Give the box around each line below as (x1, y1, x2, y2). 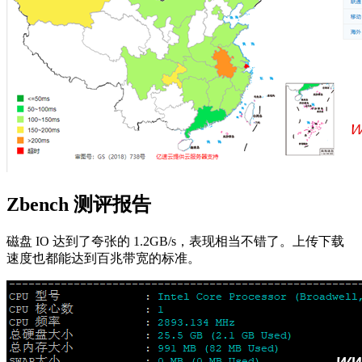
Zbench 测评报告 (6, 193, 151, 215)
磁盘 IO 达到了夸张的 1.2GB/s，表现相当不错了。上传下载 (6, 234, 344, 248)
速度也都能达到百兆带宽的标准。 (6, 250, 200, 265)
